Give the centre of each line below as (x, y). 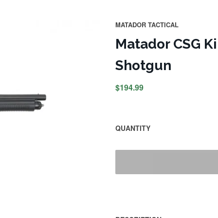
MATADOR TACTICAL (147, 25)
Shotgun (143, 66)
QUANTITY (133, 128)
